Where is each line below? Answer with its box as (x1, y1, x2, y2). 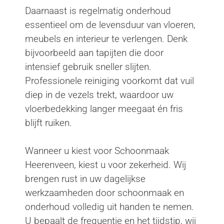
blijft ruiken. (25, 116, 72, 128)
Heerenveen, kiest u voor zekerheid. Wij (25, 159, 186, 171)
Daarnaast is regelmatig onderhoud (25, 4, 171, 16)
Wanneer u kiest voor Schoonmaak (25, 145, 169, 157)
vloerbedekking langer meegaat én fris (25, 102, 183, 114)
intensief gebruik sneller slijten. (25, 60, 151, 72)
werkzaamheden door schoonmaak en (25, 187, 184, 199)
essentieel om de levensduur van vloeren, (25, 18, 195, 30)
